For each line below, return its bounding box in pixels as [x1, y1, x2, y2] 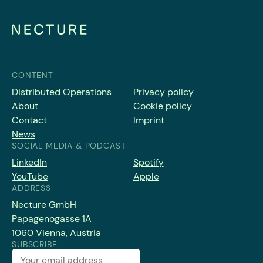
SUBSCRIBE [12, 239, 58, 250]
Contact [12, 114, 47, 127]
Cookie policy [133, 100, 192, 113]
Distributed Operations [12, 86, 112, 99]
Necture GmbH [12, 198, 76, 211]
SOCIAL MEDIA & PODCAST [12, 140, 126, 151]
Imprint [133, 114, 164, 127]
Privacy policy [133, 86, 194, 99]
